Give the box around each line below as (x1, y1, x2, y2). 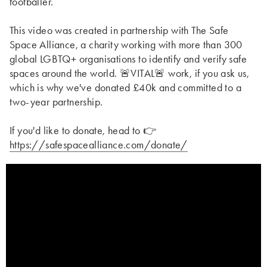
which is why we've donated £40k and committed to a (10, 80, 241, 94)
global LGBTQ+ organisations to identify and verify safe (10, 52, 247, 66)
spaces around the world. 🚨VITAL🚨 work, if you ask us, (10, 66, 250, 80)
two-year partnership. (10, 95, 103, 108)
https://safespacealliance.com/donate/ (10, 138, 188, 151)
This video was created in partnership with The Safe (10, 23, 229, 37)
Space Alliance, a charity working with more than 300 (10, 38, 243, 51)
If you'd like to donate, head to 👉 (10, 123, 157, 137)
